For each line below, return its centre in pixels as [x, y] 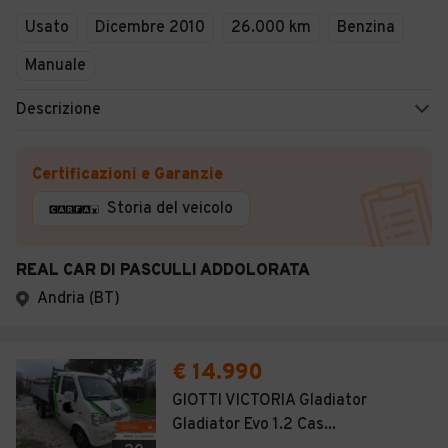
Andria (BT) [78, 299]
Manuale [55, 66]
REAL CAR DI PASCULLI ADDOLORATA [163, 271]
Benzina [366, 28]
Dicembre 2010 [150, 28]
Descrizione [58, 110]
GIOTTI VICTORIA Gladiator [269, 401]
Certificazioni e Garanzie [127, 175]
